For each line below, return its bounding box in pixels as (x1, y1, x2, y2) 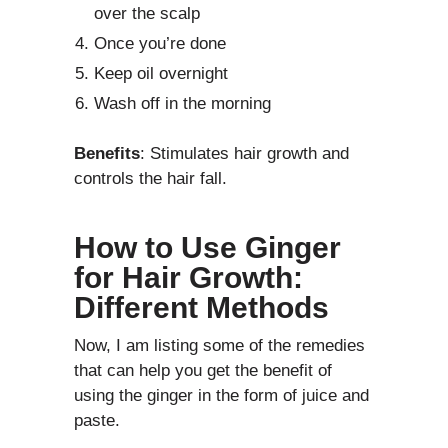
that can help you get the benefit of (74, 361, 332, 381)
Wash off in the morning (94, 94, 271, 114)
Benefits (74, 144, 140, 164)
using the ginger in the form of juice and (74, 386, 369, 406)
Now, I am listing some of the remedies (74, 336, 365, 356)
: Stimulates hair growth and (140, 144, 349, 164)
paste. (74, 411, 120, 431)
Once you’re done (94, 34, 226, 54)
